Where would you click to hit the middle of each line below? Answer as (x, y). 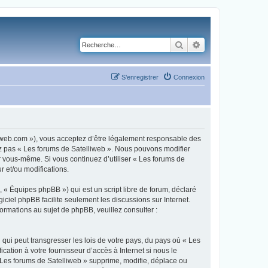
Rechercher (204, 44)
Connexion (189, 77)
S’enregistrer (140, 77)
